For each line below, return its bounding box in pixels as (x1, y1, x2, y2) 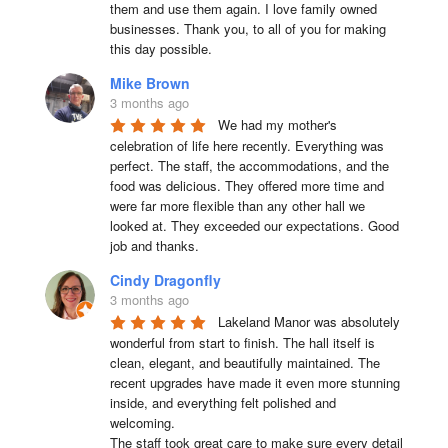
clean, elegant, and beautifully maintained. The (109, 352, 380, 372)
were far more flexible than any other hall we (109, 195, 365, 215)
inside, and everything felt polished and (109, 392, 336, 412)
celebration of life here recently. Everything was (109, 135, 384, 155)
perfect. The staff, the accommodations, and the (109, 155, 389, 175)
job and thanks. (109, 235, 199, 255)
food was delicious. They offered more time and (109, 175, 384, 195)
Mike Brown (109, 72, 190, 93)
